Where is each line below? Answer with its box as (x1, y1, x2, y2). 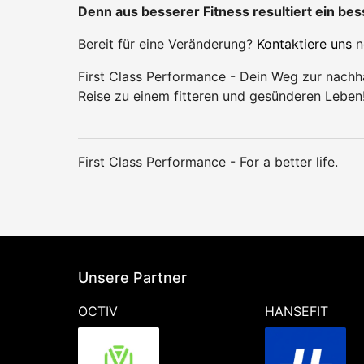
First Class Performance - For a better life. (78, 153, 338, 170)
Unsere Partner (78, 268, 187, 286)
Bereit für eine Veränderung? (78, 35, 257, 52)
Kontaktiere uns (257, 35, 352, 52)
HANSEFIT (264, 303, 328, 320)
